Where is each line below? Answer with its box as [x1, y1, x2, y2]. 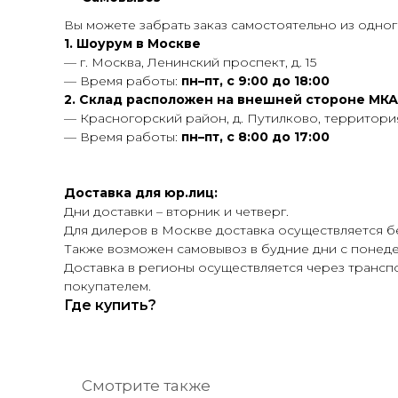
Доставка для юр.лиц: [64, 185, 218, 201]
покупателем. [64, 278, 151, 294]
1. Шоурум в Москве [64, 36, 201, 52]
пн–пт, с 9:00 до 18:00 [181, 73, 330, 89]
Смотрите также [82, 377, 211, 394]
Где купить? [64, 297, 156, 314]
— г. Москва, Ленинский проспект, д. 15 [64, 54, 316, 70]
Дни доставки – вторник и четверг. [64, 203, 289, 219]
